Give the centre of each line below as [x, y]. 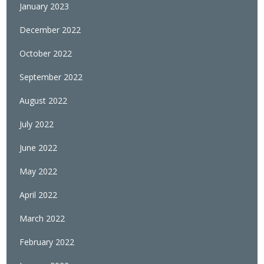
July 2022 [37, 124]
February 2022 [47, 242]
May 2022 [39, 171]
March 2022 [42, 219]
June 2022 [39, 148]
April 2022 [39, 195]
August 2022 [44, 101]
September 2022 [51, 77]
